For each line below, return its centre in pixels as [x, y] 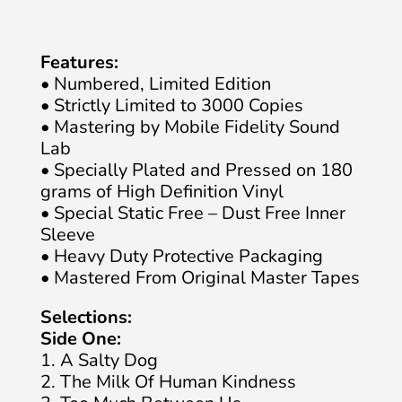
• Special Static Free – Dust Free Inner [193, 213]
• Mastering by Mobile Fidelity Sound [190, 127]
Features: [79, 62]
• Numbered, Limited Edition [156, 84]
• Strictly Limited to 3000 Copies [172, 105]
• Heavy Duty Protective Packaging [182, 256]
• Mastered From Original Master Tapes [200, 278]
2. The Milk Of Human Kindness [168, 382]
